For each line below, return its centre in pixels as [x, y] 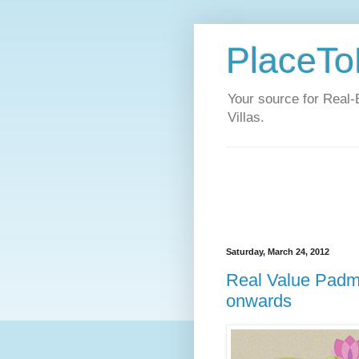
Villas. [246, 117]
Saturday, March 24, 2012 [278, 252]
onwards [259, 301]
